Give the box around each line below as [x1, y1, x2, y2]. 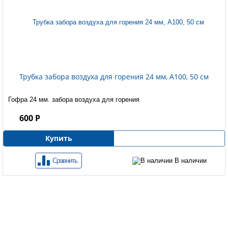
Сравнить [52, 157, 77, 165]
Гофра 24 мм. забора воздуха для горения [8, 96, 139, 104]
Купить [45, 133, 72, 144]
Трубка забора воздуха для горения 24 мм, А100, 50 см [19, 72, 209, 82]
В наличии [173, 157, 207, 165]
